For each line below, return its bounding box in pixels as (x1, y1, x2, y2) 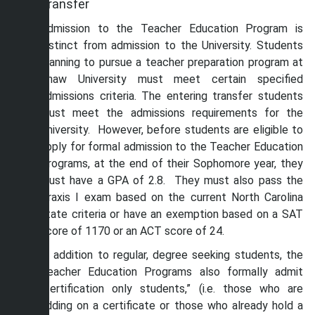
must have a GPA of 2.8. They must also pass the (40, 174, 303, 187)
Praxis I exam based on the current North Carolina (40, 191, 303, 204)
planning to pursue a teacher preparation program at (40, 56, 303, 69)
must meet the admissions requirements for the (40, 106, 303, 120)
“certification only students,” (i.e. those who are (40, 282, 303, 295)
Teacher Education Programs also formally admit (40, 265, 303, 278)
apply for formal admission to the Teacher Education (40, 140, 303, 153)
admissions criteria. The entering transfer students (40, 89, 303, 103)
